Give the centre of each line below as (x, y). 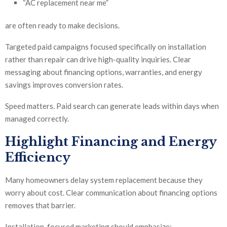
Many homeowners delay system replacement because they (104, 180)
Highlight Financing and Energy (111, 142)
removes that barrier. (40, 205)
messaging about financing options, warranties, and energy (104, 72)
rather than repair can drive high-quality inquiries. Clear (98, 60)
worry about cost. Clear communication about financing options (111, 193)
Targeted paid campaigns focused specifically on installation (106, 47)
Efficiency (38, 158)
